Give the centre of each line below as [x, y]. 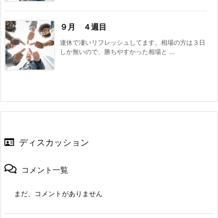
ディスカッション [54, 142]
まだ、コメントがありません [58, 193]
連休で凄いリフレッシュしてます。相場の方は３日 [133, 42]
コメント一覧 [45, 170]
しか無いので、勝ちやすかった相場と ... [118, 51]
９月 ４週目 [83, 27]
